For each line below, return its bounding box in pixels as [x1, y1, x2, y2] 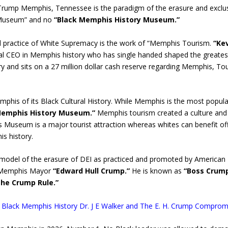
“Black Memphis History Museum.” [53, 15, 180, 25]
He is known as [129, 166, 184, 176]
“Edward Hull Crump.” [52, 166, 130, 176]
